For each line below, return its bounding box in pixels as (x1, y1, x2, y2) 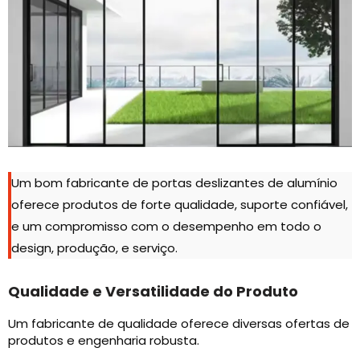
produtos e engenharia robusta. (8, 332, 199, 350)
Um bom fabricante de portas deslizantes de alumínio (11, 174, 337, 192)
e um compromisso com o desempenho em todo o (11, 218, 321, 235)
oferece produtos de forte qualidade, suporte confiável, (11, 196, 348, 214)
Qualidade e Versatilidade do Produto (8, 281, 298, 302)
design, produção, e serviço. (11, 239, 178, 257)
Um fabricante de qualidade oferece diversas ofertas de (8, 315, 350, 333)
